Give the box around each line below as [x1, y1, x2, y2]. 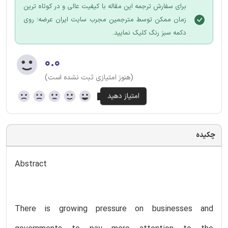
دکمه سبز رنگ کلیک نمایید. [112, 27, 186, 38]
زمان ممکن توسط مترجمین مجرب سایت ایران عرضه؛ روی [23, 14, 186, 25]
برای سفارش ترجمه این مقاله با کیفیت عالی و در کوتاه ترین [23, 1, 186, 12]
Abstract [15, 158, 47, 170]
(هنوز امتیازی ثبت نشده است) [45, 72, 133, 83]
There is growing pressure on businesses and [15, 203, 213, 215]
